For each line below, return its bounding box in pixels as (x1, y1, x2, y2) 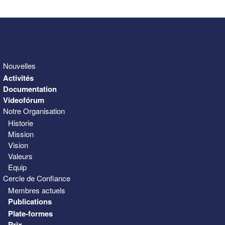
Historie (8, 118, 33, 129)
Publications (8, 196, 52, 207)
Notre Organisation (3, 105, 65, 117)
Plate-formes (8, 208, 53, 219)
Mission (8, 129, 34, 140)
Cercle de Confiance (3, 173, 70, 184)
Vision (8, 140, 28, 151)
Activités (3, 72, 34, 84)
